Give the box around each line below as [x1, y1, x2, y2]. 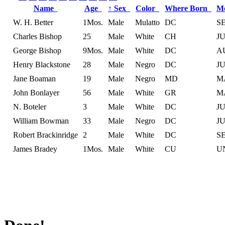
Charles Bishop [13, 32, 62, 41]
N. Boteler [13, 102, 46, 111]
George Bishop [13, 46, 61, 55]
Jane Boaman [13, 74, 56, 83]
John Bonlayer [13, 88, 59, 97]
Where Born [165, 4, 211, 13]
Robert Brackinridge [13, 130, 78, 139]
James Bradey [13, 144, 57, 153]
